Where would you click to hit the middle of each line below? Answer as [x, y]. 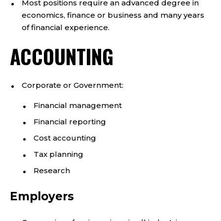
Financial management [78, 105]
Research [52, 170]
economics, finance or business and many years [113, 15]
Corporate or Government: [73, 85]
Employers [42, 196]
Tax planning [58, 154]
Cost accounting [65, 138]
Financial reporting [70, 122]
